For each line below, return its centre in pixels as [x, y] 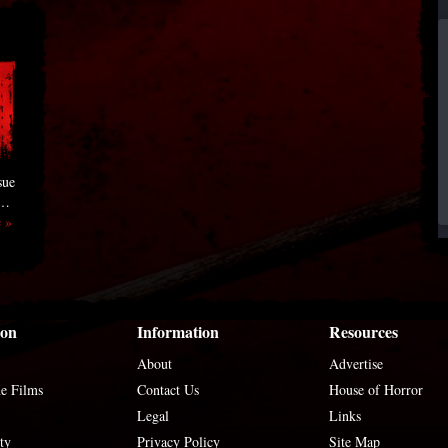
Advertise [356, 363]
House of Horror [376, 389]
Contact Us [167, 389]
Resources [364, 331]
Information [177, 331]
